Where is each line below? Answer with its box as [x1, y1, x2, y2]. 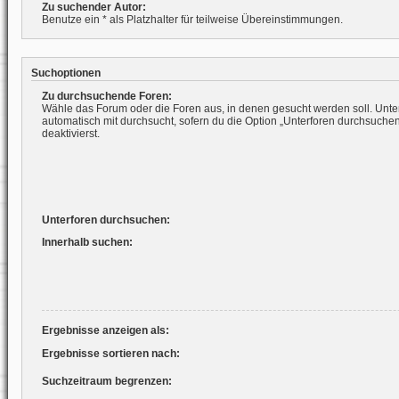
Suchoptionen [30, 67, 101, 78]
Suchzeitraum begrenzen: [41, 374, 172, 387]
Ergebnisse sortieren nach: [41, 346, 180, 360]
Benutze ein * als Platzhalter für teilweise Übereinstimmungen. [41, 13, 343, 27]
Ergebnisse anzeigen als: [41, 324, 169, 338]
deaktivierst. [41, 126, 100, 140]
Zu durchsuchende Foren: [41, 89, 172, 102]
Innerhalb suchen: [41, 236, 133, 249]
